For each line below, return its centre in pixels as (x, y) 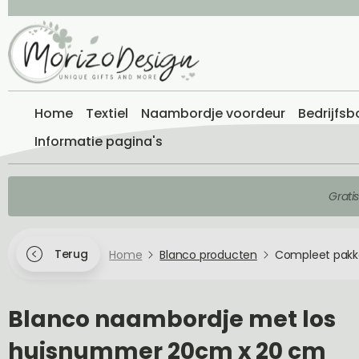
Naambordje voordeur (213, 113)
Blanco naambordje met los (172, 319)
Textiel (107, 113)
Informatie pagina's (99, 141)
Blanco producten (208, 254)
